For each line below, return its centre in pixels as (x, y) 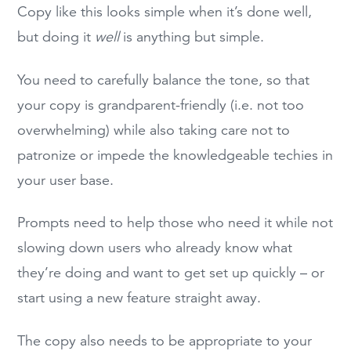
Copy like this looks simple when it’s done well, (165, 12)
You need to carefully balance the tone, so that (164, 80)
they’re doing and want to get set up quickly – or (171, 273)
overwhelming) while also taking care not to (154, 130)
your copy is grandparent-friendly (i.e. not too (161, 105)
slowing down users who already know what (155, 248)
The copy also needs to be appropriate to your (165, 340)
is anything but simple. (192, 37)
